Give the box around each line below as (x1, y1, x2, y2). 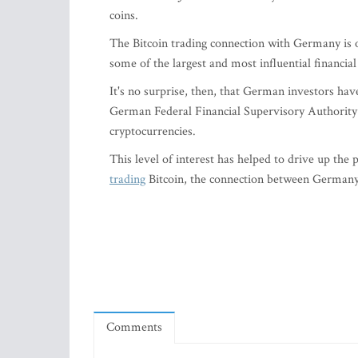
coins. (109, 7, 138, 24)
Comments (106, 319, 162, 336)
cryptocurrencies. (109, 123, 196, 140)
